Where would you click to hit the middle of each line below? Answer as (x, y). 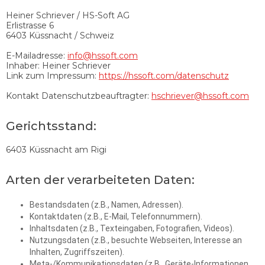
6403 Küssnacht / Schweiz (60, 35)
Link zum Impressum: (52, 75)
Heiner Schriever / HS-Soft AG (68, 15)
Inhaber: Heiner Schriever (58, 65)
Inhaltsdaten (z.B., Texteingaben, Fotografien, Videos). (132, 228)
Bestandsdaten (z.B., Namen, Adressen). (106, 204)
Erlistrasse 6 (30, 25)
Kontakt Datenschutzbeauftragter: (79, 96)
